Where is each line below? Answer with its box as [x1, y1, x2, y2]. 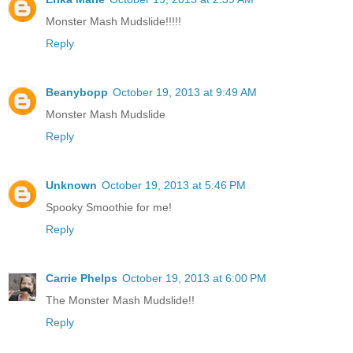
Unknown [46, 179, 97, 192]
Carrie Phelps [46, 272, 117, 285]
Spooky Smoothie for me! [46, 201, 172, 214]
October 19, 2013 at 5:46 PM [102, 179, 246, 192]
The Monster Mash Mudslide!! [46, 294, 195, 307]
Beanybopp [46, 86, 108, 99]
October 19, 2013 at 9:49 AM [113, 86, 257, 99]
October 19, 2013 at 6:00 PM [122, 272, 266, 285]
